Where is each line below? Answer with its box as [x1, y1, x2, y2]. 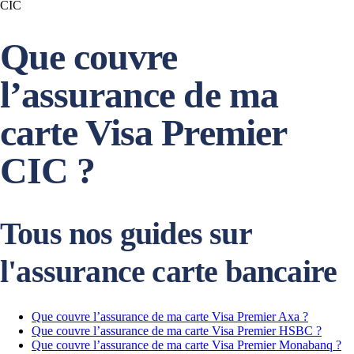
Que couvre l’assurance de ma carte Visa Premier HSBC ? [32, 324, 322, 337]
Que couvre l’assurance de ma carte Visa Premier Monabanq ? [32, 338, 341, 352]
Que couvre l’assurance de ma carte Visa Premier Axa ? [32, 310, 308, 323]
